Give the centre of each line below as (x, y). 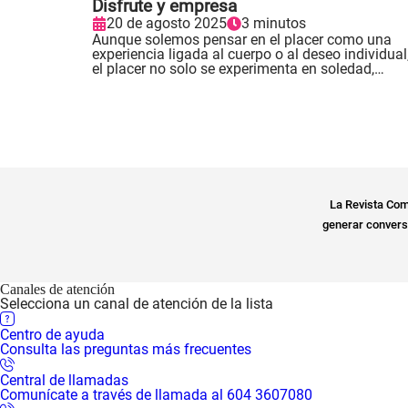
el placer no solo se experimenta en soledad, (233, 68)
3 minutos (273, 23)
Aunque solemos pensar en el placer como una (241, 39)
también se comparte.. (163, 83)
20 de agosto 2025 (166, 23)
